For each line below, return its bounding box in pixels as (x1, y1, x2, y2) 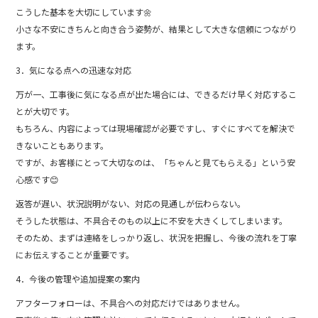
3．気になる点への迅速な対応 (16, 63, 132, 76)
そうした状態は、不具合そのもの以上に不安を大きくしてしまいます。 (16, 214, 288, 226)
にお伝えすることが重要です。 (16, 248, 135, 261)
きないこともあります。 (16, 138, 109, 151)
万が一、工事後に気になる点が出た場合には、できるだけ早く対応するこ (16, 87, 297, 100)
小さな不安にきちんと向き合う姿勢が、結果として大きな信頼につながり (16, 22, 297, 35)
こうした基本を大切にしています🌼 (16, 5, 153, 18)
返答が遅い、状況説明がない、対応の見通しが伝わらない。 (16, 197, 246, 209)
